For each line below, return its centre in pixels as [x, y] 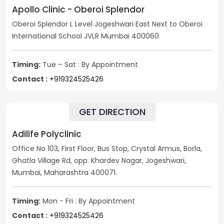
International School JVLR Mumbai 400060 [85, 36]
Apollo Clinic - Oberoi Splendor [78, 10]
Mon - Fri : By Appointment [88, 201]
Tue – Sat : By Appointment [89, 65]
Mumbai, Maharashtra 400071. [64, 173]
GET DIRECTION [112, 112]
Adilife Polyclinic [47, 134]
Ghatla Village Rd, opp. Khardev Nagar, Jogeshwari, [99, 161]
